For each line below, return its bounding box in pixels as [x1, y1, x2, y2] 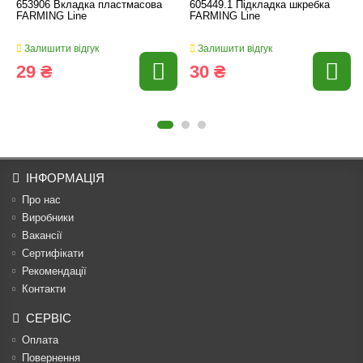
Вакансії [22, 229, 62, 242]
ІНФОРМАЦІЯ [26, 171, 105, 186]
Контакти [22, 283, 66, 296]
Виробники [22, 211, 74, 224]
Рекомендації [22, 265, 87, 278]
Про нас [22, 194, 61, 207]
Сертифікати [22, 247, 83, 260]
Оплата [22, 334, 58, 347]
